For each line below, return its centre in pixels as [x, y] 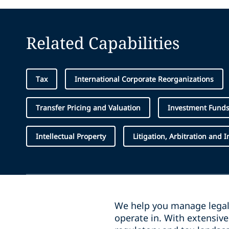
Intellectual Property [71, 136]
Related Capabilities [103, 42]
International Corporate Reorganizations [144, 79]
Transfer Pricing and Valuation [88, 107]
